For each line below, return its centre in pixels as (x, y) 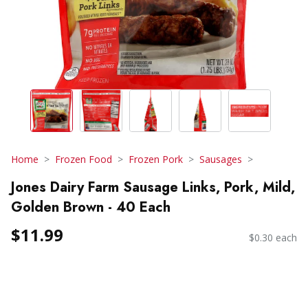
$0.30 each (273, 238)
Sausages (221, 159)
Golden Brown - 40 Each (91, 207)
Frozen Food (84, 159)
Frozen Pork (156, 159)
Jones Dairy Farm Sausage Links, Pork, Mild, (153, 187)
